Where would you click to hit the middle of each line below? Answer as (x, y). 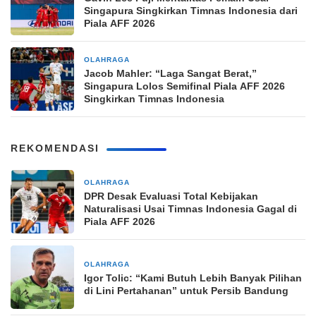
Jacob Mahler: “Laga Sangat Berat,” (170, 74)
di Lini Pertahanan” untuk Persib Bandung (186, 291)
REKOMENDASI (55, 148)
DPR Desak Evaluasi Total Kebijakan (171, 196)
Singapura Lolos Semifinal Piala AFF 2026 (184, 86)
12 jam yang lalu (168, 61)
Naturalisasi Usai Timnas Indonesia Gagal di (190, 209)
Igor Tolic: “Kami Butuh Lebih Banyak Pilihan (193, 278)
